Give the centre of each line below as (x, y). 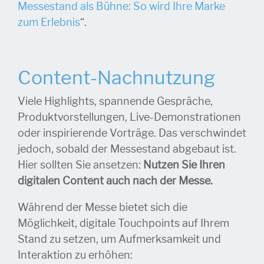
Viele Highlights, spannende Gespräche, (115, 102)
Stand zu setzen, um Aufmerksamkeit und (119, 240)
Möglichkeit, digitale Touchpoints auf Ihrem (123, 224)
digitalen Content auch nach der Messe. (115, 181)
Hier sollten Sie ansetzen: (80, 165)
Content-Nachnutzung (116, 78)
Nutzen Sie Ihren (184, 165)
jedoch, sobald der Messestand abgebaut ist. (127, 149)
